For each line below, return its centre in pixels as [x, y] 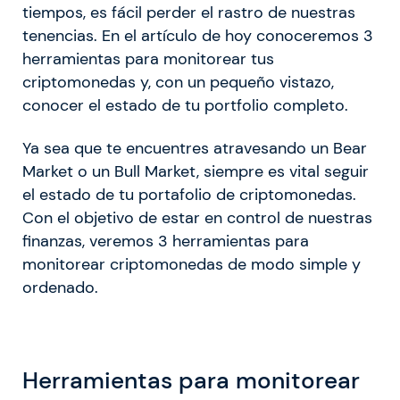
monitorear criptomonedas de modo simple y [192, 264]
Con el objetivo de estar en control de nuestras [197, 217]
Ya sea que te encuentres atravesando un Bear [195, 148]
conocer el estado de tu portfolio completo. [185, 105]
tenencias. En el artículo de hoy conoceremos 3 [198, 35]
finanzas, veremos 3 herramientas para [166, 241]
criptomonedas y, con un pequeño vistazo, [178, 82]
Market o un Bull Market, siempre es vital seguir [196, 171]
